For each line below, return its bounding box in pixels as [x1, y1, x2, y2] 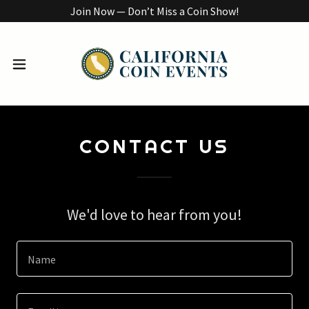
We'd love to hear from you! [67, 205, 242, 224]
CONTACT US [79, 134, 230, 159]
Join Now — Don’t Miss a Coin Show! [70, 4, 239, 18]
